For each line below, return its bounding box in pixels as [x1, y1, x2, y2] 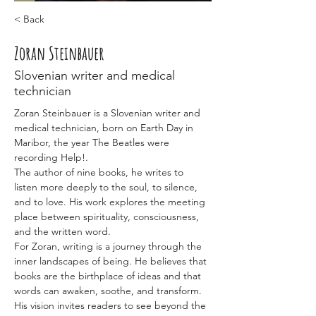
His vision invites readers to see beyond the [14, 299, 209, 312]
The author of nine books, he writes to [14, 166, 186, 178]
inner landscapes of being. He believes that [14, 255, 209, 267]
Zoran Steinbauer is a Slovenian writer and [14, 107, 203, 119]
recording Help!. [14, 151, 88, 164]
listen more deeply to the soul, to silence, [14, 181, 200, 193]
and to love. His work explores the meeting [14, 195, 208, 208]
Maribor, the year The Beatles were [14, 136, 172, 149]
